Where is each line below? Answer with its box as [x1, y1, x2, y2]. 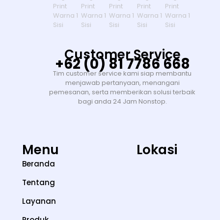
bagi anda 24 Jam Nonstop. [78, 97, 167, 107]
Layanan [22, 196, 56, 207]
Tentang [22, 177, 55, 188]
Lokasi [137, 141, 177, 159]
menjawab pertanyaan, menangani [65, 78, 180, 88]
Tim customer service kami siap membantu [53, 69, 192, 79]
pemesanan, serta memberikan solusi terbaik [49, 87, 195, 97]
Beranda [22, 159, 55, 169]
